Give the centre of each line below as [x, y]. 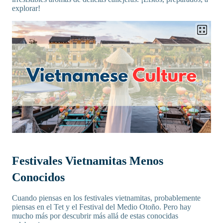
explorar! [26, 8]
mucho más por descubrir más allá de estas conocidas [95, 216]
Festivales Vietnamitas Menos [88, 161]
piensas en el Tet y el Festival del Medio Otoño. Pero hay [102, 207]
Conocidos [38, 177]
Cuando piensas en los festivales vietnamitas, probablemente [106, 198]
